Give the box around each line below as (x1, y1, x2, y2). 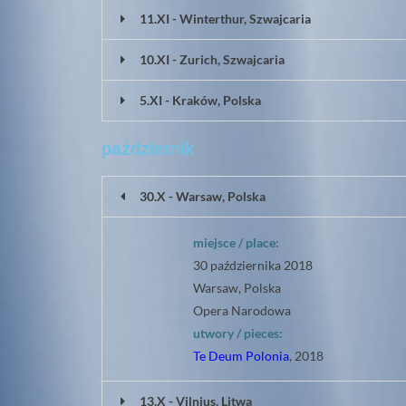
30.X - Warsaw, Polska (140, 188, 266, 204)
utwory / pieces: (193, 325, 283, 341)
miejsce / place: (193, 235, 279, 250)
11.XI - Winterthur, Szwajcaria (140, 11, 311, 26)
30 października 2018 (193, 257, 313, 273)
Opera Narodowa (193, 303, 291, 318)
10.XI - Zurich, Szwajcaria (140, 52, 285, 67)
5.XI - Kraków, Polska (140, 92, 261, 108)
